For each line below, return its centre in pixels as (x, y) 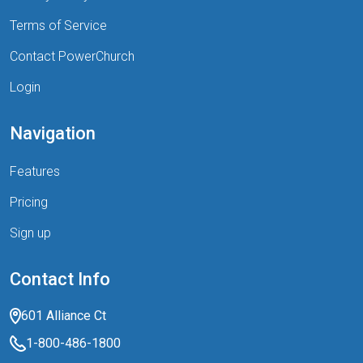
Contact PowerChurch (72, 57)
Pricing (29, 203)
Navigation (53, 134)
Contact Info (60, 280)
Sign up (30, 233)
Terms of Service (58, 26)
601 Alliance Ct (64, 316)
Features (35, 172)
